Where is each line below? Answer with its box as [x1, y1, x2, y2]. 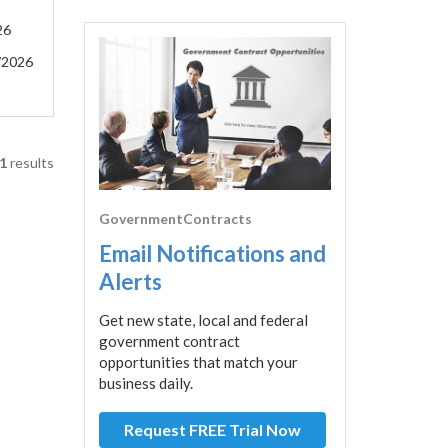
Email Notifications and [98, 240, 326, 268]
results [6, 154, 54, 172]
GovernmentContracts [98, 210, 252, 228]
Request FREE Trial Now [123, 420, 301, 440]
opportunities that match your [98, 353, 298, 372]
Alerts [98, 268, 162, 296]
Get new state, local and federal [98, 311, 308, 330]
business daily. [98, 374, 193, 393]
